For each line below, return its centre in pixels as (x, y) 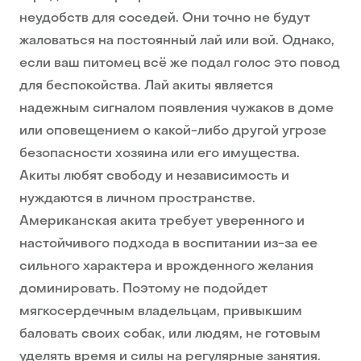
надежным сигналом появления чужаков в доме (176, 109)
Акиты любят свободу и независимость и (154, 177)
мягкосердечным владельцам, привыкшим (161, 312)
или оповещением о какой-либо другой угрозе (173, 132)
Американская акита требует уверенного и (162, 222)
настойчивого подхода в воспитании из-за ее (168, 245)
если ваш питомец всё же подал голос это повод (180, 64)
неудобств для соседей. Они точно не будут (165, 19)
